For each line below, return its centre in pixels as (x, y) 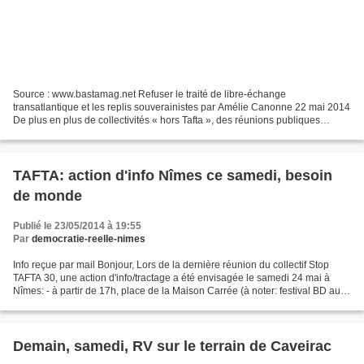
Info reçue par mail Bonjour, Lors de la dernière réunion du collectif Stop (171, 265)
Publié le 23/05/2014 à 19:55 (77, 226)
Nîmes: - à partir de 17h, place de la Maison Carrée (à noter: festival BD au (177, 291)
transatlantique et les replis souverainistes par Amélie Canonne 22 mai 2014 (182, 108)
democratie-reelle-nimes (89, 239)
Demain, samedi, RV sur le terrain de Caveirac (172, 347)
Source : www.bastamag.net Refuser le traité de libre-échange (149, 95)
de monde (48, 196)
